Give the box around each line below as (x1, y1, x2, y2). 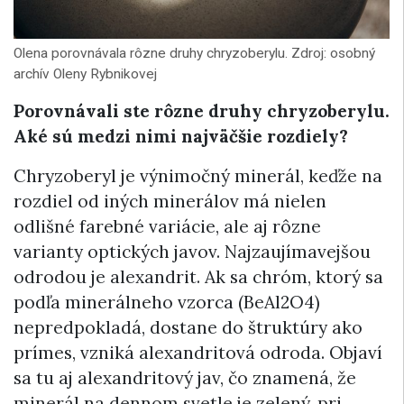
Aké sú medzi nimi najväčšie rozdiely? (14, 125, 348, 148)
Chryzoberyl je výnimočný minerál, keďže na (14, 165, 382, 188)
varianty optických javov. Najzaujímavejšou (14, 241, 371, 263)
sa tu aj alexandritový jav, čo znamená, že (14, 367, 356, 390)
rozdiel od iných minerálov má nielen (14, 190, 326, 213)
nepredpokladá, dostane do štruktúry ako (14, 317, 363, 339)
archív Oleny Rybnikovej (14, 66, 157, 83)
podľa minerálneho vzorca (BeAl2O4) (14, 291, 320, 314)
